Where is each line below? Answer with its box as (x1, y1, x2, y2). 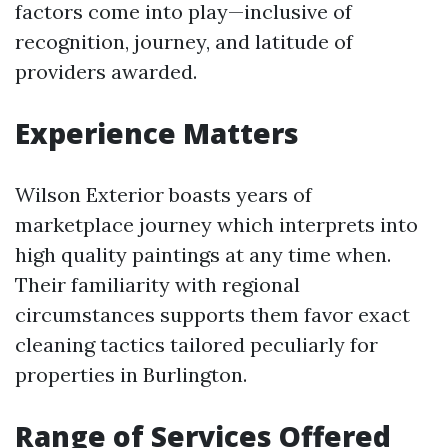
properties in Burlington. (15, 362, 247, 387)
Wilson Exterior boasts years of (15, 182, 312, 207)
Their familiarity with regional (15, 272, 300, 297)
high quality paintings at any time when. (15, 242, 391, 267)
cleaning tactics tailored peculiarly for (15, 332, 378, 357)
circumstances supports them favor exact (15, 302, 410, 327)
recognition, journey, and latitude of (15, 29, 353, 54)
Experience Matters (15, 114, 299, 152)
